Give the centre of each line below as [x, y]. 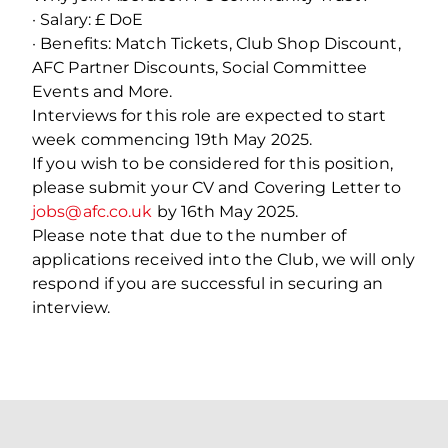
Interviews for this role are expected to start [209, 115]
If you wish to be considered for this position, [212, 163]
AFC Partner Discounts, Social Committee [199, 67]
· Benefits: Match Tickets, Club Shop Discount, [216, 43]
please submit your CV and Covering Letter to [217, 187]
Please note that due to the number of [189, 235]
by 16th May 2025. [225, 211]
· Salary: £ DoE [88, 19]
